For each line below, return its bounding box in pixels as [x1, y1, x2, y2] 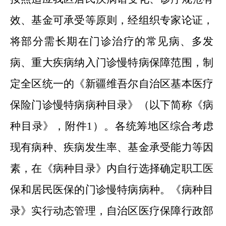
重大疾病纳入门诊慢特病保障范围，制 [31, 56, 214, 69]
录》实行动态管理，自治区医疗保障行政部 [10, 205, 213, 217]
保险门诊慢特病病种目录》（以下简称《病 [10, 99, 213, 111]
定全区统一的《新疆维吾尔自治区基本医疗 [10, 78, 213, 90]
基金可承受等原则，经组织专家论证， [31, 14, 214, 26]
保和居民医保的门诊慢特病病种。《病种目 [10, 184, 213, 196]
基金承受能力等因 [128, 141, 214, 153]
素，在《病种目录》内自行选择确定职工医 [10, 162, 213, 175]
